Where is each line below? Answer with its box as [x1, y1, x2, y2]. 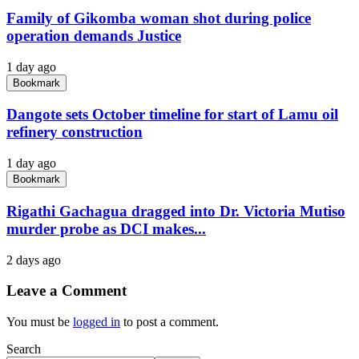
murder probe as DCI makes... [6, 220, 206, 237]
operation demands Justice [6, 26, 181, 44]
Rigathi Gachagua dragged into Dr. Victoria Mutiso [6, 202, 345, 220]
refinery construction [6, 123, 143, 141]
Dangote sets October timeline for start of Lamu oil [6, 106, 338, 123]
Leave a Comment [6, 282, 127, 300]
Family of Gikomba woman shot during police [6, 9, 311, 26]
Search [6, 341, 41, 356]
